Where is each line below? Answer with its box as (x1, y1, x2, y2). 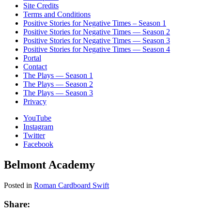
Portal (23, 54, 41, 62)
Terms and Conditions (23, 10, 91, 19)
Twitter (23, 131, 45, 140)
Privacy (23, 97, 46, 106)
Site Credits (23, 1, 59, 10)
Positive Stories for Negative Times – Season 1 (23, 19, 166, 28)
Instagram (23, 123, 53, 131)
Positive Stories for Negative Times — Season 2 (23, 28, 170, 36)
